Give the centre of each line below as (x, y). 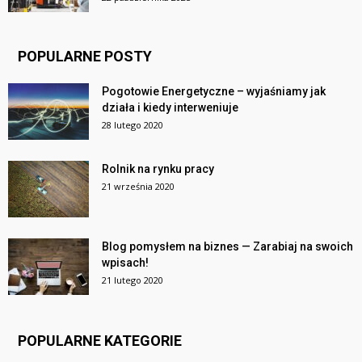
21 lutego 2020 (133, 280)
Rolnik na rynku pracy (158, 169)
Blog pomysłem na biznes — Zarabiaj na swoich (227, 247)
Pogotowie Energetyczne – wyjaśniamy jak (214, 92)
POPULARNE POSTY (85, 57)
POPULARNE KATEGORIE (100, 341)
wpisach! (125, 263)
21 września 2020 (138, 187)
